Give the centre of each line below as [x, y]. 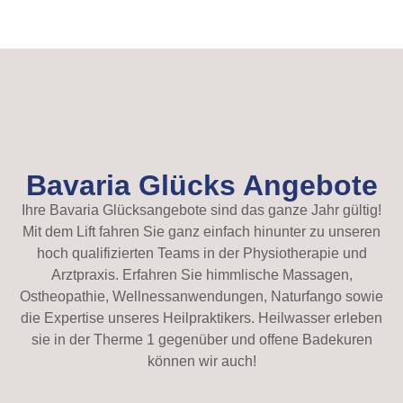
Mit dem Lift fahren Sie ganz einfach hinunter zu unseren [201, 232]
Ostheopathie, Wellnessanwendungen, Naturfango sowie [201, 297]
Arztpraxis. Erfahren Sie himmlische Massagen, [201, 275]
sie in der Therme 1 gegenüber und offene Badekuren [201, 340]
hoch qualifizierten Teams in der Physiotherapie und [201, 254]
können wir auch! [201, 362]
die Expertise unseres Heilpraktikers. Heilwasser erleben [201, 318]
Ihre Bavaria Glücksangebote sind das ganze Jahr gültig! [201, 210]
